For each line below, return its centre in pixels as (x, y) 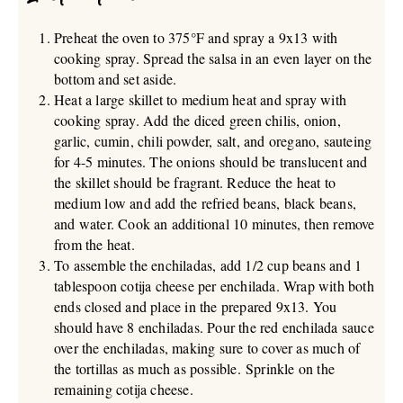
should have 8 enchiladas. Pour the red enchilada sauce (214, 327)
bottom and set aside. (116, 79)
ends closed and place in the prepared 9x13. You (196, 307)
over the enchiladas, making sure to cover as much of (207, 348)
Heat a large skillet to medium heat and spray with (201, 100)
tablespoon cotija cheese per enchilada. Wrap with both (214, 286)
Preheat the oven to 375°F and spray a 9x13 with (196, 38)
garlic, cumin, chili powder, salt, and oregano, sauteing (213, 141)
